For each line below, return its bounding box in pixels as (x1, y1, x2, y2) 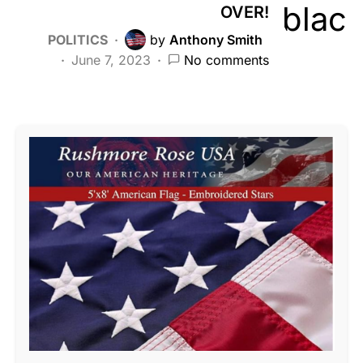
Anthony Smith (169, 31, 263, 48)
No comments (184, 51, 269, 68)
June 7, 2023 (71, 51, 151, 68)
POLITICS (48, 31, 108, 48)
